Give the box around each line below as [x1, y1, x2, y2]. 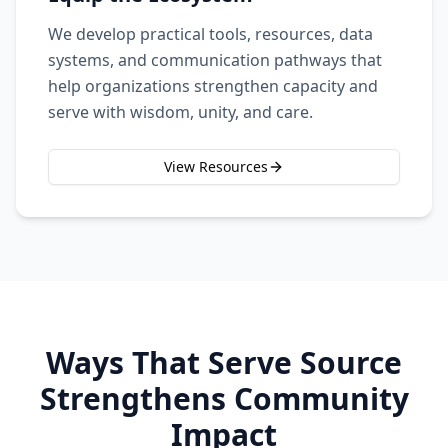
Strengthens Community [39, 378, 409, 419]
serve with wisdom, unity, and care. [48, 101, 313, 123]
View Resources [164, 157, 268, 176]
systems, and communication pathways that [48, 49, 382, 71]
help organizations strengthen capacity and [48, 75, 378, 97]
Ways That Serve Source [46, 342, 402, 383]
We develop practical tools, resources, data [48, 23, 373, 45]
